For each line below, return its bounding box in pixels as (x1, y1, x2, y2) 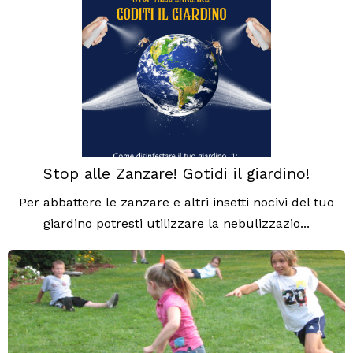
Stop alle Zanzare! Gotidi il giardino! (43, 165, 310, 184)
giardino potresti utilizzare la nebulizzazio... (43, 216, 310, 232)
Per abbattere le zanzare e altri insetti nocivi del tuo (19, 195, 334, 210)
